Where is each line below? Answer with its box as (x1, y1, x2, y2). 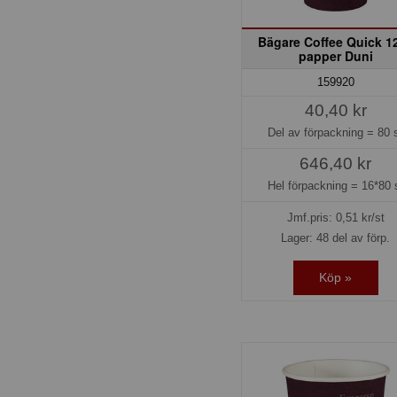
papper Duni (298, 46, 373, 65)
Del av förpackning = (268, 125, 378, 139)
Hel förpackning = (267, 178, 362, 192)
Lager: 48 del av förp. (281, 231, 391, 245)
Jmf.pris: (286, 211, 336, 225)
